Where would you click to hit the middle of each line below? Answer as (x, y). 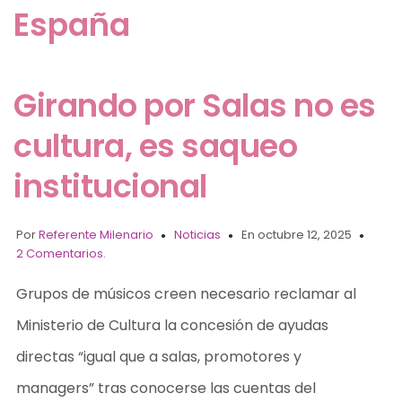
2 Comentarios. (61, 253)
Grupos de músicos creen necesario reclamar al (187, 293)
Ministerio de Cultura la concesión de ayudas (173, 325)
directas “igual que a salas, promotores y (159, 356)
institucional (110, 186)
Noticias (198, 234)
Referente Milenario (96, 234)
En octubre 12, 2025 (297, 234)
